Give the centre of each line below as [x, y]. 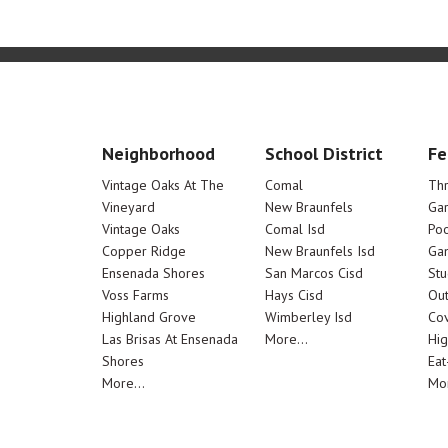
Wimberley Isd [308, 317]
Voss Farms [135, 295]
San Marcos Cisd [313, 273]
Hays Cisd [293, 295]
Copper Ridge [144, 251]
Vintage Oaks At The [163, 185]
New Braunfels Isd [319, 251]
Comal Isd [294, 229]
